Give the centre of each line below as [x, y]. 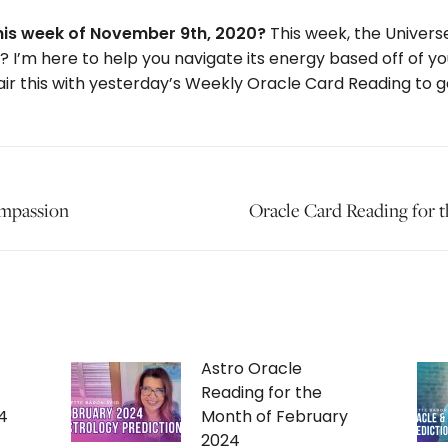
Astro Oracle [251, 368]
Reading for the [261, 392]
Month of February [274, 416]
